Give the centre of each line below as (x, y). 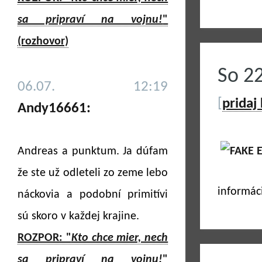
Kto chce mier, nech (120, 238)
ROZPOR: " (44, 238)
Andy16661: (54, 108)
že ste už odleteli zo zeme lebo (93, 173)
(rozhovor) (43, 42)
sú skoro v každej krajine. (78, 216)
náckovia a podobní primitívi (93, 195)
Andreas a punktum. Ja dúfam (93, 151)
